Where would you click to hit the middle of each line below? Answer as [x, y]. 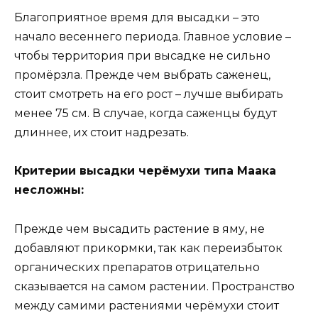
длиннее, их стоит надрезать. [102, 133]
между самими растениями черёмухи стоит [147, 305]
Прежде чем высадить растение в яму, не [139, 229]
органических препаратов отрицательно [137, 267]
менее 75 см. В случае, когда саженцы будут [146, 114]
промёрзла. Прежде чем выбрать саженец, [142, 75]
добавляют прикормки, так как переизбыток [148, 248]
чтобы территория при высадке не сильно [142, 56]
